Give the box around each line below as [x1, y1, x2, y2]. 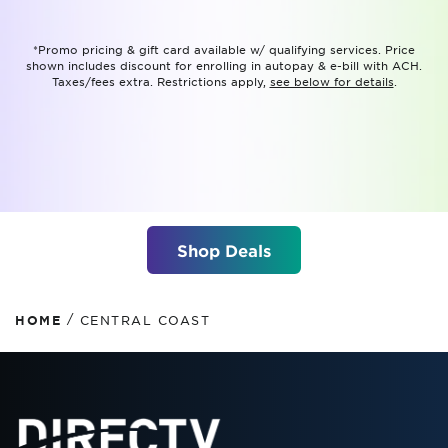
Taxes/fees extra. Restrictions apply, [51, 74, 270, 88]
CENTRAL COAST [79, 312, 210, 328]
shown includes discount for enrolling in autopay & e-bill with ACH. [26, 58, 422, 72]
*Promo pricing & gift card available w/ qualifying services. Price [33, 42, 415, 56]
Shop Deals [177, 240, 271, 260]
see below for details [269, 74, 394, 88]
